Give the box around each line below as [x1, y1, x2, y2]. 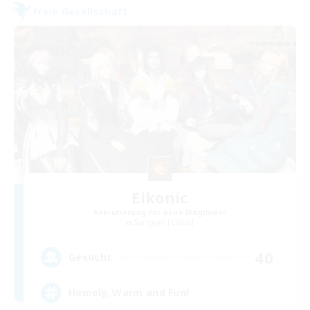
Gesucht [69, 250, 112, 264]
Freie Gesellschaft [33, 5, 128, 19]
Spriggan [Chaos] [134, 217, 194, 228]
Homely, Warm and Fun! [69, 286, 190, 299]
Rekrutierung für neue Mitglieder [93, 208, 227, 218]
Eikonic [131, 187, 188, 208]
